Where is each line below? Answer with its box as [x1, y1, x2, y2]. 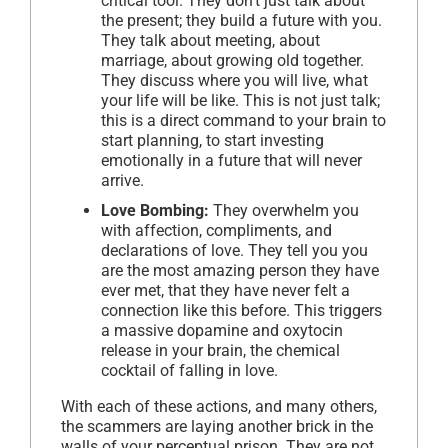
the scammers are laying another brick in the [61, 417, 373, 437]
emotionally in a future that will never [101, 151, 362, 171]
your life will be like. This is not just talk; [101, 91, 380, 111]
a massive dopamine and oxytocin [101, 321, 343, 341]
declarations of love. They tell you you [101, 241, 368, 261]
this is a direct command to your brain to [101, 111, 386, 131]
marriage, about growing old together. [101, 51, 364, 71]
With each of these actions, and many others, [61, 397, 377, 417]
